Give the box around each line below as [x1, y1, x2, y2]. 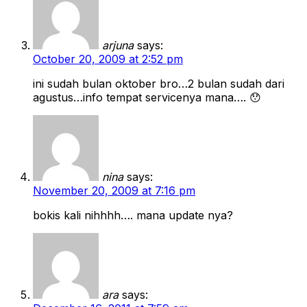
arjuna [102, 38, 134, 52]
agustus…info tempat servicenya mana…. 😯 [33, 90, 261, 104]
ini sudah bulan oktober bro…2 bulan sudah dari [33, 76, 284, 90]
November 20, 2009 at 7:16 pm [33, 183, 195, 197]
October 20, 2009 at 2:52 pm [33, 51, 183, 66]
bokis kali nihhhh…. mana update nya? [33, 208, 233, 222]
